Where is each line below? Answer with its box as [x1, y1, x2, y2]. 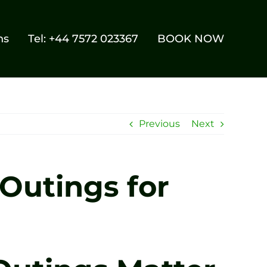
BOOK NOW [157, 32, 225, 45]
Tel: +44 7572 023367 [28, 32, 139, 45]
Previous [139, 118, 180, 129]
